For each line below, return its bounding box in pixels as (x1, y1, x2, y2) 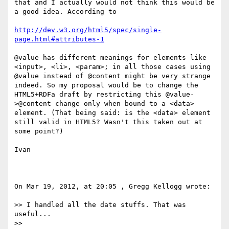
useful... (14, 210, 51, 218)
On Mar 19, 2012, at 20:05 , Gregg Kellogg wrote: (14, 182, 211, 191)
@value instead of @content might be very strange (14, 72, 211, 80)
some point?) (14, 127, 63, 135)
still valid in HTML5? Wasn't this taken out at (14, 118, 202, 126)
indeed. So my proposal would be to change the (14, 81, 198, 89)
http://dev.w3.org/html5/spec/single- (14, 26, 162, 34)
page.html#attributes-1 (14, 35, 104, 43)
